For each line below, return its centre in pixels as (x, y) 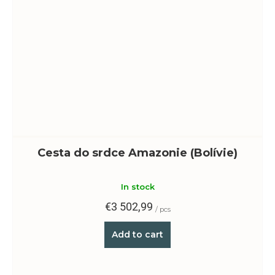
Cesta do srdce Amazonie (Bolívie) (137, 153)
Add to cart (137, 234)
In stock (137, 186)
